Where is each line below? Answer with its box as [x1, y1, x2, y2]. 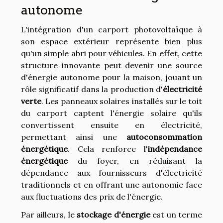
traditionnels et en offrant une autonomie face [21, 179, 202, 190]
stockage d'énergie [77, 209, 150, 220]
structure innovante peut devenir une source [21, 60, 202, 70]
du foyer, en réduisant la [68, 155, 202, 166]
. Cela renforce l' [68, 143, 148, 154]
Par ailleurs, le [21, 209, 77, 220]
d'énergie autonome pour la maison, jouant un [21, 72, 202, 82]
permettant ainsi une [21, 131, 126, 142]
